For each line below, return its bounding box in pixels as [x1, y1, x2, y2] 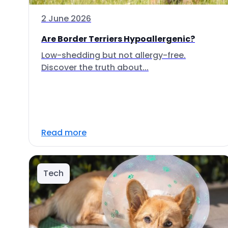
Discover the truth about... [41, 62, 149, 73]
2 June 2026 [41, 13, 91, 24]
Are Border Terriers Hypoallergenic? [41, 33, 195, 45]
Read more [41, 127, 87, 138]
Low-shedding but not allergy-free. [41, 49, 186, 61]
